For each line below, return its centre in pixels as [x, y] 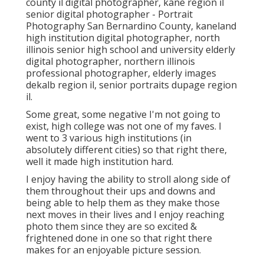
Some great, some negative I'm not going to [123, 115]
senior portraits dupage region [168, 85]
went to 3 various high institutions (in [109, 138]
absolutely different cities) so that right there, [126, 150]
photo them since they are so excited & [111, 227]
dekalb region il [60, 85]
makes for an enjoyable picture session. [113, 250]
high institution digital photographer [108, 38]
